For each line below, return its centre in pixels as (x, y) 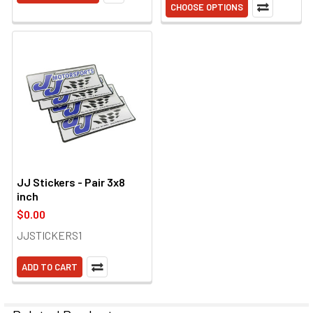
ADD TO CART (49, 267)
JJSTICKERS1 (49, 235)
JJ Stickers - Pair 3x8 (71, 182)
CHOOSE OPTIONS (207, 7)
